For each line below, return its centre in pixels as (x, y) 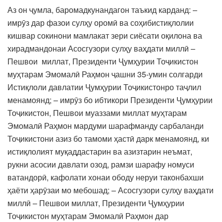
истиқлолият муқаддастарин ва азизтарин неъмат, (100, 151)
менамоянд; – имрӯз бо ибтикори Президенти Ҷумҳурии (110, 100)
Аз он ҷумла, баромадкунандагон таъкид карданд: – (102, 9)
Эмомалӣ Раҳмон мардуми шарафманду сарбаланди (106, 125)
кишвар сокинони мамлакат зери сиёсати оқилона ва (105, 35)
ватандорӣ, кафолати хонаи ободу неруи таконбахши (106, 177)
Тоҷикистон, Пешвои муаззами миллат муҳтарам (97, 112)
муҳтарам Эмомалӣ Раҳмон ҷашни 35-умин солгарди (105, 74)
